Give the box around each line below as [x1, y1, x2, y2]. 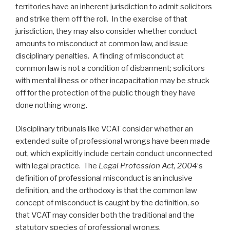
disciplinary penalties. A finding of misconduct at [15, 51, 184, 61]
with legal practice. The [15, 161, 99, 171]
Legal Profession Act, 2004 [99, 161, 197, 171]
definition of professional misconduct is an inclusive [15, 174, 193, 183]
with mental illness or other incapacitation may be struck [15, 75, 209, 85]
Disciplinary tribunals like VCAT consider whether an [15, 124, 193, 134]
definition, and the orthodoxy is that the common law [15, 186, 197, 196]
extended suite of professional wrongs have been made [15, 137, 210, 146]
